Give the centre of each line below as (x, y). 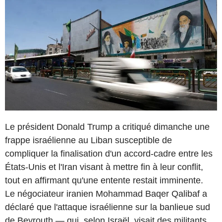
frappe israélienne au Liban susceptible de (88, 140)
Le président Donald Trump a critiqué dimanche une (107, 127)
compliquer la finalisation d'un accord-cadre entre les (109, 153)
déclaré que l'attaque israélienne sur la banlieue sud (108, 207)
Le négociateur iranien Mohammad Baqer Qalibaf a (106, 194)
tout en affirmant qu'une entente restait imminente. (104, 180)
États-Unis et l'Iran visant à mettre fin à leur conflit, (104, 167)
